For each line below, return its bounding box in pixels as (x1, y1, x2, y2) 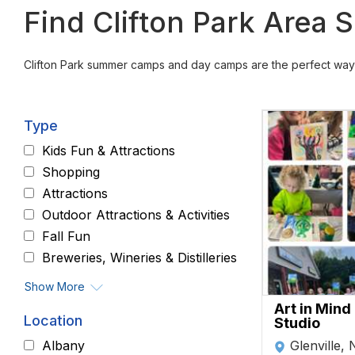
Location (24, 312, 82, 330)
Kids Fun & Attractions (42, 143, 175, 158)
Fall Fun (42, 228, 90, 244)
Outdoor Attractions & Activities (42, 207, 230, 223)
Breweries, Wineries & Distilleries (42, 250, 237, 265)
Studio (274, 315, 320, 331)
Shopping (42, 164, 100, 180)
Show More (25, 280, 85, 293)
